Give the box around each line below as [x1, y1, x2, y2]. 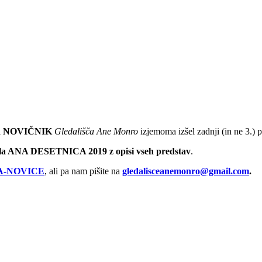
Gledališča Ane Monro [54, 126, 138, 137]
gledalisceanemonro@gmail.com [122, 166, 249, 177]
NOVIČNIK [3, 126, 52, 137]
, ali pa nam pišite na [44, 166, 122, 177]
